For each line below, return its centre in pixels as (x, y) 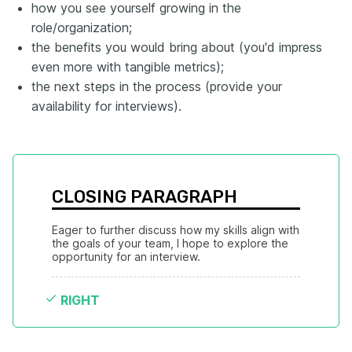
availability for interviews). (106, 106)
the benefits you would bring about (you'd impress (177, 48)
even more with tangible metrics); (128, 67)
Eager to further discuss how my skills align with (176, 230)
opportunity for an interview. (126, 257)
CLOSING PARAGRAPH (145, 197)
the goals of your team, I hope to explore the (170, 244)
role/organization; (82, 28)
